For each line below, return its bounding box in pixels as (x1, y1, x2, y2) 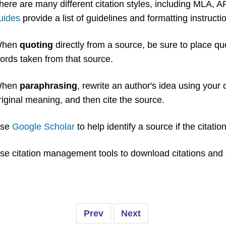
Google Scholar (12, 122, 75, 132)
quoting (19, 40, 53, 50)
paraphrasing (19, 81, 77, 91)
